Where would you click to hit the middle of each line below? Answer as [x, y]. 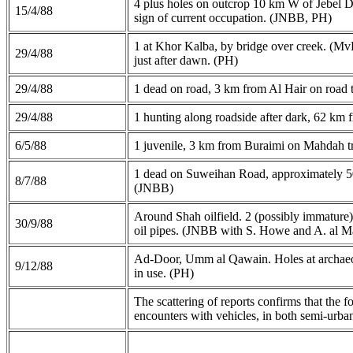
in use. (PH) [164, 273]
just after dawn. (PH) [186, 60]
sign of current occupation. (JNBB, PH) [233, 17]
